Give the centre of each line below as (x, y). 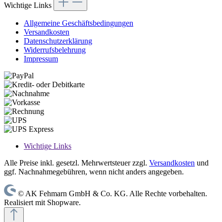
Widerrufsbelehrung (55, 50)
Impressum (41, 59)
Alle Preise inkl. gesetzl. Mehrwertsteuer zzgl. (77, 163)
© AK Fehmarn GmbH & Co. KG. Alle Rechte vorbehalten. (112, 194)
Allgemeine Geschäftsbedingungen (79, 23)
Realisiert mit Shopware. (42, 203)
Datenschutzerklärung (58, 41)
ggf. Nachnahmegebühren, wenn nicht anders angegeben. (94, 172)
